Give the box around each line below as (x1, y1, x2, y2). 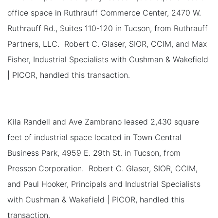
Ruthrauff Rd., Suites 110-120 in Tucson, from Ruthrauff (7, 23, 208, 33)
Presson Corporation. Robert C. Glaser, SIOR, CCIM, (7, 163, 198, 173)
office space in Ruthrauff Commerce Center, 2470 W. (7, 7, 201, 18)
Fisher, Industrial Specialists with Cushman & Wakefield (7, 54, 208, 64)
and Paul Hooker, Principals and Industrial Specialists (7, 179, 200, 189)
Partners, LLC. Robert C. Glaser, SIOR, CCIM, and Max (7, 38, 207, 49)
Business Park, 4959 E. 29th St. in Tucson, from (7, 147, 181, 158)
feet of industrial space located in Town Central (7, 132, 182, 142)
